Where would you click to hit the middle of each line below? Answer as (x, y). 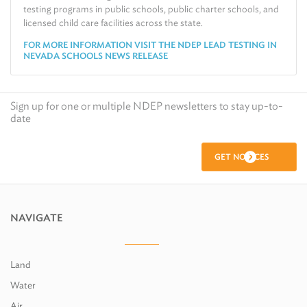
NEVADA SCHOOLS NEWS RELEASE (97, 56)
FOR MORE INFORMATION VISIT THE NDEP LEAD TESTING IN (150, 45)
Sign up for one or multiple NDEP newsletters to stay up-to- (147, 106)
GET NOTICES (242, 157)
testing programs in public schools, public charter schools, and (151, 9)
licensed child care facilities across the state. (113, 23)
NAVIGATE (36, 218)
